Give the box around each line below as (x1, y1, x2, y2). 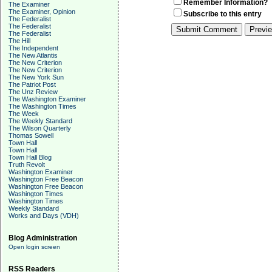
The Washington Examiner (8, 95, 86, 103)
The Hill (8, 37, 30, 44)
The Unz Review (8, 88, 58, 95)
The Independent (8, 44, 58, 52)
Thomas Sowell (8, 132, 53, 139)
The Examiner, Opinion (8, 8, 75, 15)
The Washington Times (8, 103, 76, 110)
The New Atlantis (8, 52, 58, 59)
